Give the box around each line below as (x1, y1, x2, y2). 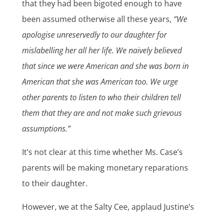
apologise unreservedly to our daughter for (22, 29, 167, 41)
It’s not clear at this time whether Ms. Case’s (22, 147, 183, 158)
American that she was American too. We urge (22, 76, 178, 88)
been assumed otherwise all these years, (22, 14, 174, 25)
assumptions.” (22, 123, 70, 134)
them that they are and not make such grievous (22, 108, 182, 119)
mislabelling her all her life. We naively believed (22, 45, 182, 56)
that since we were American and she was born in (22, 61, 189, 72)
